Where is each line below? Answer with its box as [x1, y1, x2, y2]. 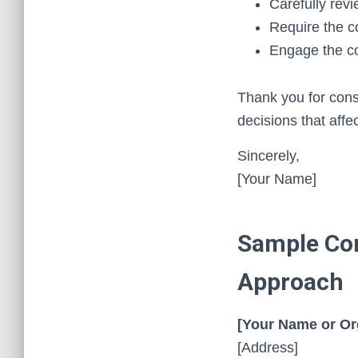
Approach [237, 268, 344, 296]
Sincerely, [237, 148, 300, 164]
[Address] [237, 340, 298, 356]
